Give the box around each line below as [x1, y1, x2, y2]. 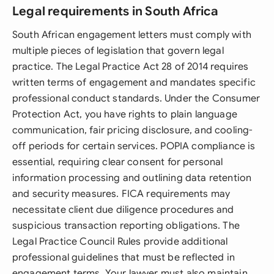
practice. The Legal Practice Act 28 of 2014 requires [12, 61, 249, 73]
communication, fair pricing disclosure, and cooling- [12, 124, 253, 136]
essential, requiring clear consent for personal [12, 156, 223, 168]
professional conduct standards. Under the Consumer [12, 92, 261, 105]
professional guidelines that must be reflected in [12, 251, 235, 264]
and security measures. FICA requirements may [12, 188, 231, 200]
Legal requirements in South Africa [12, 4, 218, 19]
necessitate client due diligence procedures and [12, 204, 234, 216]
